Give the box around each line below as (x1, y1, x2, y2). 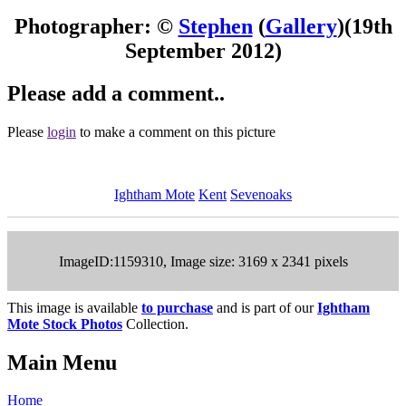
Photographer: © (14, 14, 179, 38)
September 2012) (124, 38, 282, 63)
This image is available (7, 299, 141, 315)
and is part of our (213, 299, 317, 315)
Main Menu (7, 350, 117, 374)
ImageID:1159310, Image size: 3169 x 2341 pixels (58, 253, 348, 269)
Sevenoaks (230, 186, 292, 202)
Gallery (265, 14, 337, 38)
